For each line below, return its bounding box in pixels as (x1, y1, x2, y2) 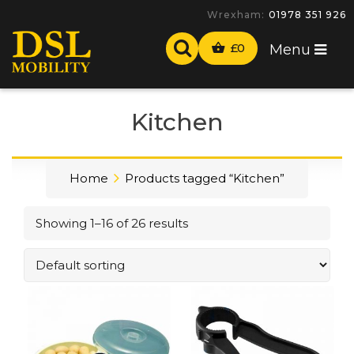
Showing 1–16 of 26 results (36, 215, 188, 231)
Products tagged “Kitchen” (125, 170, 284, 186)
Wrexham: (207, 9, 265, 21)
